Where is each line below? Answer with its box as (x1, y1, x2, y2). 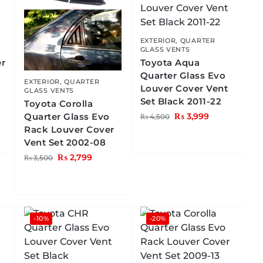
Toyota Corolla (24, 97, 93, 109)
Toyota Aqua (140, 57, 200, 69)
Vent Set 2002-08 (24, 136, 106, 148)
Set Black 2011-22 (140, 96, 222, 107)
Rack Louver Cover (24, 123, 114, 135)
